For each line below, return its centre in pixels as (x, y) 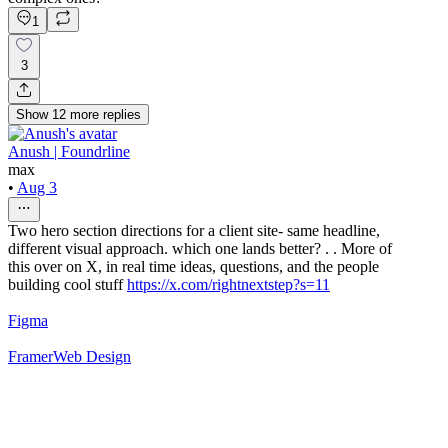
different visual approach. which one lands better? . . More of (200, 248)
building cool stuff (67, 284)
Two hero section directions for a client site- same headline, (194, 230)
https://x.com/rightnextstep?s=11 (228, 284)
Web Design (92, 356)
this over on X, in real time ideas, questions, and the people (193, 266)
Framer (30, 356)
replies (122, 114)
